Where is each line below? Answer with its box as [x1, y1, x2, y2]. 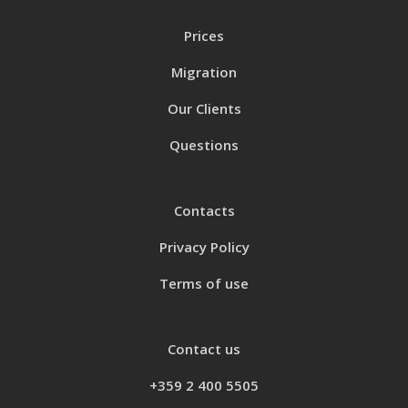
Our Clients [167, 99, 241, 117]
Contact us [168, 340, 240, 358]
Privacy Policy [158, 238, 250, 256]
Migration [171, 63, 237, 81]
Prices [184, 26, 224, 45]
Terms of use [159, 274, 249, 292]
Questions [169, 136, 239, 154]
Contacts [173, 201, 235, 219]
